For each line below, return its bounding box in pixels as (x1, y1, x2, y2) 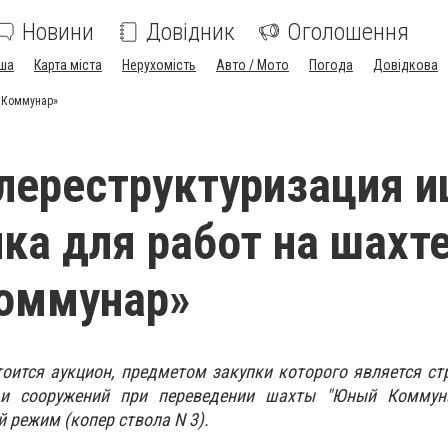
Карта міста (34, 57, 102, 73)
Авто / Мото (216, 57, 289, 73)
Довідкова (373, 57, 438, 73)
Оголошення (287, 18, 409, 46)
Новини (22, 18, 94, 46)
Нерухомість (122, 57, 196, 73)
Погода (309, 57, 353, 73)
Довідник (146, 18, 235, 46)
